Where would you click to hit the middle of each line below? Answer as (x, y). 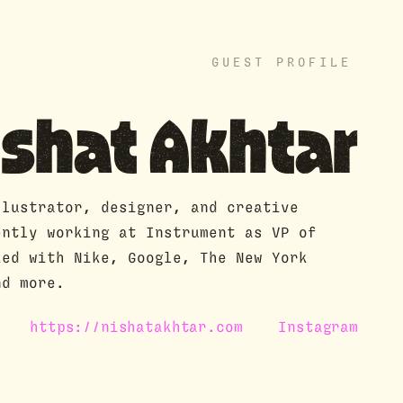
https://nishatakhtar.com (136, 328)
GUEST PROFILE (281, 63)
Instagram (318, 328)
